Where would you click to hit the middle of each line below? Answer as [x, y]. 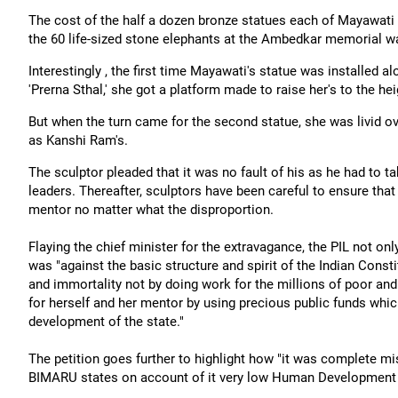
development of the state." [106, 322]
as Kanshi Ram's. [78, 140]
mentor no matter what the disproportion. [151, 210]
